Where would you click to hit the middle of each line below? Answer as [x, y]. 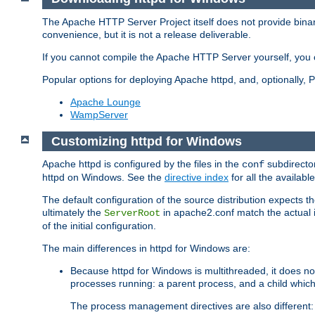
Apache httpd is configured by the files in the [142, 164]
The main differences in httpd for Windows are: [146, 249]
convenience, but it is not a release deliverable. [147, 35]
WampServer [99, 115]
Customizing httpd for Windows [146, 141]
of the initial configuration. [99, 226]
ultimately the [73, 213]
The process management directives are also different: [192, 306]
